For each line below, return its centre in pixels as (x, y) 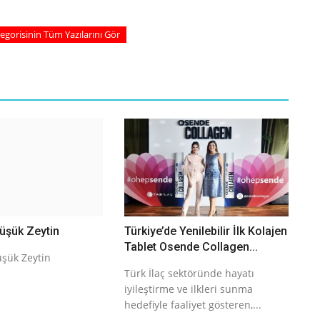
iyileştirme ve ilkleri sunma (188, 289)
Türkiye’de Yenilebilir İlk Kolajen (205, 231)
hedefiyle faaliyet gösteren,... (192, 304)
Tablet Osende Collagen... (191, 246)
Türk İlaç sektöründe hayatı (189, 273)
